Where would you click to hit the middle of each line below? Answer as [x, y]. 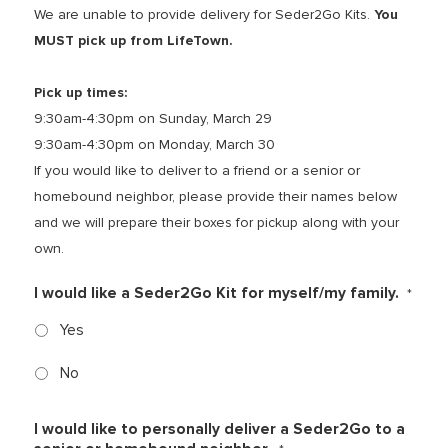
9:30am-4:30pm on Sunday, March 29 [152, 119]
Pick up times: [80, 93]
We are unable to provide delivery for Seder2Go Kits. [203, 15]
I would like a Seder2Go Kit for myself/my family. [216, 294]
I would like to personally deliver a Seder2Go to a [219, 430]
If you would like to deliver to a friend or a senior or [196, 171]
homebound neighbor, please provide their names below [215, 197]
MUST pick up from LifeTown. [133, 41]
